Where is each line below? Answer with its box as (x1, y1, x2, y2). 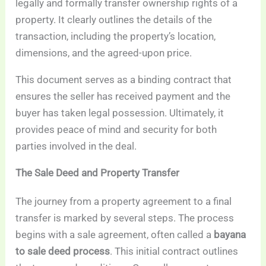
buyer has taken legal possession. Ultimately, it (15, 107, 224, 119)
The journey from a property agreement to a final (15, 195, 232, 208)
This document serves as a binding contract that (15, 74, 232, 86)
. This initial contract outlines (110, 245, 239, 258)
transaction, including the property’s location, (15, 30, 216, 43)
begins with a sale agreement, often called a (15, 229, 214, 241)
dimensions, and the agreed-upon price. (15, 47, 192, 59)
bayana (214, 229, 246, 241)
